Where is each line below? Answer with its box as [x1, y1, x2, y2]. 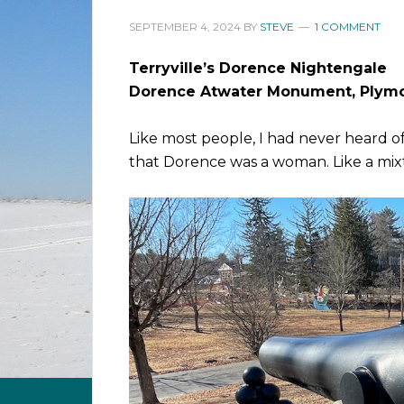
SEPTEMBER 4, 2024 [129, 20, 241, 33]
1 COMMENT [315, 20, 381, 33]
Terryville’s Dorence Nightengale [129, 60, 387, 77]
